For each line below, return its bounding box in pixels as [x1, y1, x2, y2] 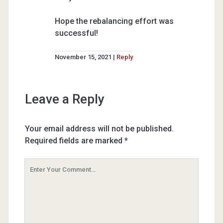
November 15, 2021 [54, 53, 111, 61]
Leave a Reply [24, 91, 105, 107]
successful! [54, 28, 98, 38]
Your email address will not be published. [24, 123, 174, 133]
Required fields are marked [24, 135, 124, 145]
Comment [24, 171, 60, 181]
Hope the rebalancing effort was [54, 16, 174, 26]
